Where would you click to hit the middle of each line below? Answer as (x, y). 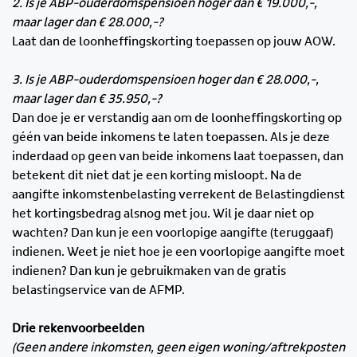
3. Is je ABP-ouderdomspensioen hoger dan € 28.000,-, (165, 80)
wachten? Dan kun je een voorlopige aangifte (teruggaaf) (173, 233)
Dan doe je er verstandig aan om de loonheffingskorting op (177, 118)
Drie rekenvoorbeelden (78, 329)
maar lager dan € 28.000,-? (89, 23)
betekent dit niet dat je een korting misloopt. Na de (157, 176)
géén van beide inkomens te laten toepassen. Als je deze (171, 137)
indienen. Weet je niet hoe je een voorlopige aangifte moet (178, 252)
